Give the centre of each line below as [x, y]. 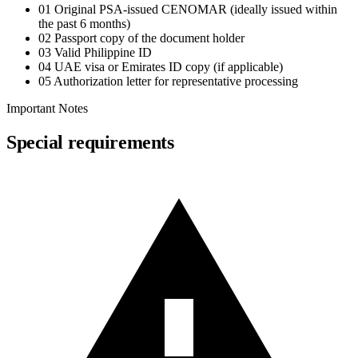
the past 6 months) [84, 24]
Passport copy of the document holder [149, 38]
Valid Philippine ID [103, 53]
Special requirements [90, 143]
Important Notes [47, 109]
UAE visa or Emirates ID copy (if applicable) [169, 67]
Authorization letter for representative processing [176, 82]
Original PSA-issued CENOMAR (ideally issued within [196, 10]
